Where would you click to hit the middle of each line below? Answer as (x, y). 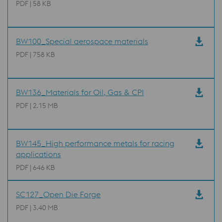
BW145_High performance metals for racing (95, 143)
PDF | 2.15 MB (37, 106)
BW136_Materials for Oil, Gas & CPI (80, 92)
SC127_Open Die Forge (58, 194)
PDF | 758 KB (35, 55)
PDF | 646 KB (35, 167)
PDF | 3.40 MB (37, 208)
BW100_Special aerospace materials (82, 41)
